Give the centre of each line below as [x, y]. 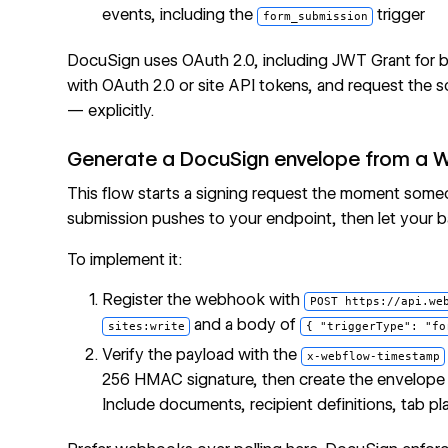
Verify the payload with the [202, 354]
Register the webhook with [203, 300]
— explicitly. [111, 110]
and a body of [245, 325]
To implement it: [125, 259]
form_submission [315, 17]
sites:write [146, 327]
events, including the [180, 15]
